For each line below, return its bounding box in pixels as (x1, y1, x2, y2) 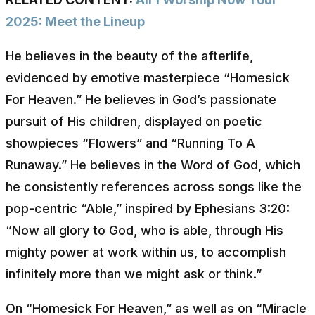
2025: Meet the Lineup (6, 13, 145, 29)
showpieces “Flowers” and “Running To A (6, 135, 255, 150)
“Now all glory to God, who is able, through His (6, 222, 283, 238)
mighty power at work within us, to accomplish (6, 244, 286, 259)
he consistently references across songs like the (6, 179, 302, 194)
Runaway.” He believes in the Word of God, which (6, 157, 300, 172)
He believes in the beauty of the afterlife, (6, 48, 253, 63)
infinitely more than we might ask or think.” (6, 266, 262, 281)
